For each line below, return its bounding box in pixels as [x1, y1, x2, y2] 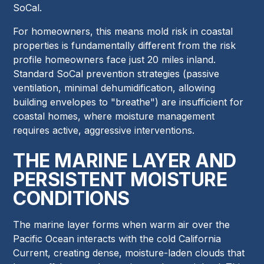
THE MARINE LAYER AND [13, 149, 236, 173]
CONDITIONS [13, 187, 130, 210]
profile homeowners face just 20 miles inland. [13, 54, 216, 66]
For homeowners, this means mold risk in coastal [13, 25, 233, 38]
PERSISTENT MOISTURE [13, 168, 227, 192]
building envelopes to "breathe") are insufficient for [13, 96, 244, 108]
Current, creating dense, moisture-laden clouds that [13, 247, 245, 259]
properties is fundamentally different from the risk [13, 39, 236, 52]
